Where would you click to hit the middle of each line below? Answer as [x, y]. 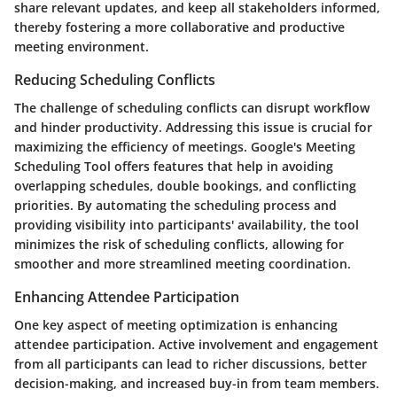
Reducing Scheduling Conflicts [115, 79]
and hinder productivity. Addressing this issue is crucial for [193, 127]
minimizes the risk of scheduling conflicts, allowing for [179, 244]
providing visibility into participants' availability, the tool [187, 224]
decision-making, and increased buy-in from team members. [197, 383]
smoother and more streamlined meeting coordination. [183, 263]
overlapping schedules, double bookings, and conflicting [185, 185]
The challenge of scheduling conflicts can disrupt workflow [192, 107]
